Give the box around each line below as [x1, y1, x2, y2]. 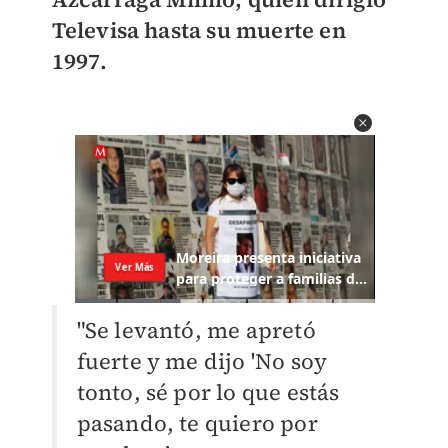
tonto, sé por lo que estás [76, 377, 340, 408]
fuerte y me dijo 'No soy [76, 346, 328, 377]
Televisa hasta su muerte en [51, 15, 346, 46]
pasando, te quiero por [76, 408, 318, 439]
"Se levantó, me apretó [76, 315, 316, 346]
